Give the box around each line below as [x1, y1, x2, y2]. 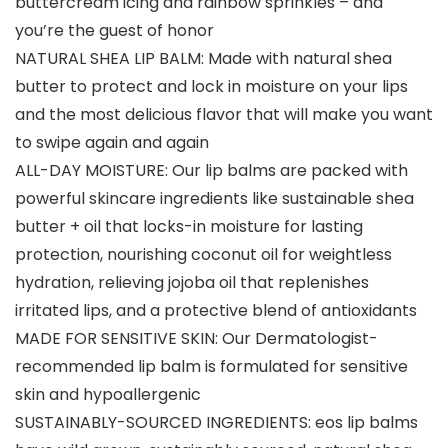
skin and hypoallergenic [15, 383, 201, 406]
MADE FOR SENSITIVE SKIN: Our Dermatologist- [15, 327, 378, 350]
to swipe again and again [15, 131, 209, 154]
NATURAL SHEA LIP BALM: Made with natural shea [15, 47, 392, 70]
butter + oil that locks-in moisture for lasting [15, 215, 363, 238]
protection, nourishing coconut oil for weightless [15, 243, 392, 266]
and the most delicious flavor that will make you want [15, 103, 433, 126]
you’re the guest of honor [15, 19, 214, 42]
